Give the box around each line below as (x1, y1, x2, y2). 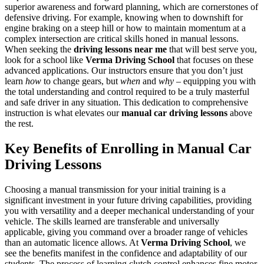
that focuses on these (174, 54, 253, 65)
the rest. (5, 118, 34, 128)
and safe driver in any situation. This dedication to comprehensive (5, 97, 248, 107)
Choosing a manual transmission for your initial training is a (5, 184, 226, 194)
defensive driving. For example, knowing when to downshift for (5, 12, 243, 22)
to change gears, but (41, 75, 120, 86)
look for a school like (5, 54, 85, 65)
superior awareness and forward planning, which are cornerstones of (5, 1, 258, 12)
